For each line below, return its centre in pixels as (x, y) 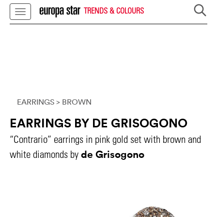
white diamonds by (45, 154)
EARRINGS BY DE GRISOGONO (99, 123)
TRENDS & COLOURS (113, 10)
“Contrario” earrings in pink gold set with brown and (105, 139)
